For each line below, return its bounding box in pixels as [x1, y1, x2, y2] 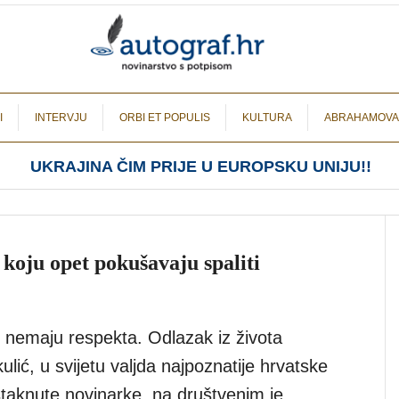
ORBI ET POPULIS [119, 111, 210, 124]
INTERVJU [35, 111, 87, 124]
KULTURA [242, 111, 292, 124]
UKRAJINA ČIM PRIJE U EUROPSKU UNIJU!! [29, 158, 371, 175]
